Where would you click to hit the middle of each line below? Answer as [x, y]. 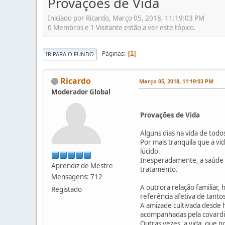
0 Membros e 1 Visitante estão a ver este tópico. [122, 27]
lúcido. [150, 151]
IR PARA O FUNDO [70, 54]
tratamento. [159, 169]
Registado [67, 189]
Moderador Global [81, 92]
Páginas [113, 54]
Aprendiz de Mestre [82, 165]
